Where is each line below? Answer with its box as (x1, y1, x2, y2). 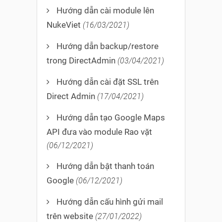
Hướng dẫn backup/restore (56, 41, 159, 52)
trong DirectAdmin (47, 55, 115, 66)
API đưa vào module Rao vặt (47, 127, 152, 137)
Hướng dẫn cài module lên (56, 5, 154, 16)
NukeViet (47, 20, 81, 30)
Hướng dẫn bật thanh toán (56, 161, 154, 171)
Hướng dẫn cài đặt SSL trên (56, 77, 159, 87)
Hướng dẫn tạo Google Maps (56, 112, 165, 123)
